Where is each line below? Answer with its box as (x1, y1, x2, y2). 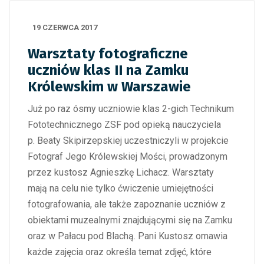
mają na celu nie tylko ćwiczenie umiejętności (28, 183, 213, 194)
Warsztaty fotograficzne (28, 45, 188, 62)
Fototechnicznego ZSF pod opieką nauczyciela (28, 119, 221, 130)
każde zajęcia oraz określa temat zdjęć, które (28, 246, 212, 258)
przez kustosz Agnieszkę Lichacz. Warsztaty (28, 167, 216, 178)
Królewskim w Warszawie (28, 78, 191, 95)
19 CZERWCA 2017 (32, 23, 97, 32)
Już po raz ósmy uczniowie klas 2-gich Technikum (28, 103, 234, 114)
